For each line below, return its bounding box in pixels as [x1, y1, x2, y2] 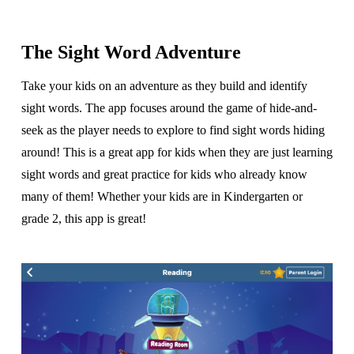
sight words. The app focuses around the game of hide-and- [21, 101, 317, 115]
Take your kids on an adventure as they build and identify [21, 79, 307, 93]
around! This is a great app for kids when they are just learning [21, 145, 333, 160]
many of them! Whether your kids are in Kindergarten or [21, 190, 303, 204]
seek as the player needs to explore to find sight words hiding [21, 123, 325, 137]
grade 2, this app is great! [21, 212, 146, 226]
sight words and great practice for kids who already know [21, 168, 307, 182]
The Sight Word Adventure [21, 42, 241, 63]
